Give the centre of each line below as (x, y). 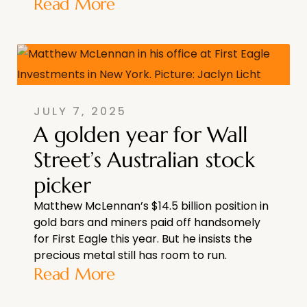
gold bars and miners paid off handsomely (147, 223)
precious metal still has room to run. (130, 256)
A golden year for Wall (140, 135)
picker (62, 185)
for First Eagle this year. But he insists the (143, 239)
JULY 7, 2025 (80, 112)
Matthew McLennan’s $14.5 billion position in (151, 206)
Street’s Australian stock (144, 160)
